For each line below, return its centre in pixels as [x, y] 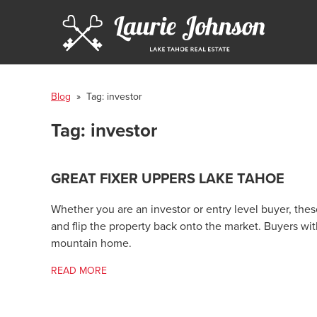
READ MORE [79, 271]
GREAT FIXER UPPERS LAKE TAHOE [168, 179]
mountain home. [91, 244]
